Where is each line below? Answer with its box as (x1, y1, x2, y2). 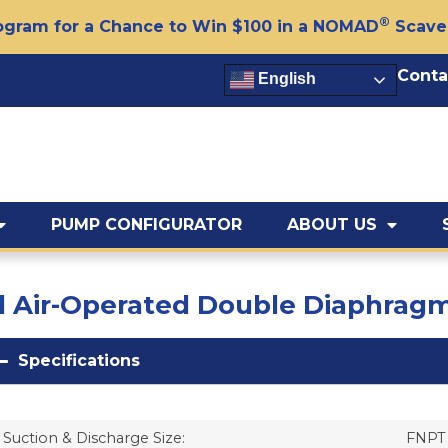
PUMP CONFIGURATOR (51, 215, 242, 235)
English (254, 70, 316, 88)
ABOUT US (287, 215, 377, 235)
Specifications (18, 351, 140, 371)
